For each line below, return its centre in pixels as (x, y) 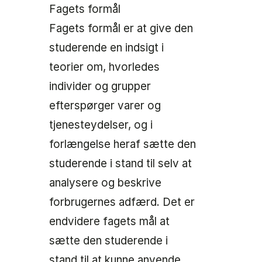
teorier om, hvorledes (104, 67)
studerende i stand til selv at (120, 164)
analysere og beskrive (105, 183)
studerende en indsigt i (106, 48)
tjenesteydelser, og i (101, 125)
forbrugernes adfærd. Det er (122, 202)
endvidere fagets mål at (109, 222)
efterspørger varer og (105, 106)
